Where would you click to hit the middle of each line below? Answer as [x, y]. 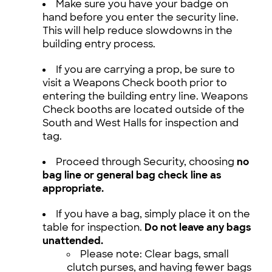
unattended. [73, 241]
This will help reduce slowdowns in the [138, 31]
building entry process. [99, 44]
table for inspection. [93, 228]
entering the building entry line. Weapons [145, 97]
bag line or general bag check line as [132, 175]
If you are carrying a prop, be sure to [145, 70]
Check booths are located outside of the [144, 110]
